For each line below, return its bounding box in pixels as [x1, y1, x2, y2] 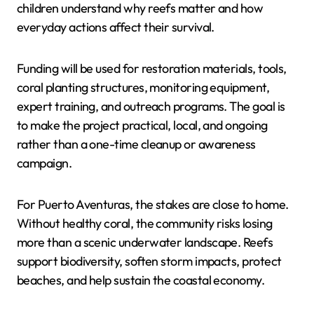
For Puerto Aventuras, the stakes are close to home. [17, 196, 289, 212]
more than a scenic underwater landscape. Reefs [17, 234, 273, 250]
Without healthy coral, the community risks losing [17, 215, 273, 231]
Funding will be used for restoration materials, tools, [17, 60, 287, 76]
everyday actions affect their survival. [17, 19, 214, 35]
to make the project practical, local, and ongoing [17, 117, 268, 133]
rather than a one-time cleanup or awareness [17, 136, 256, 152]
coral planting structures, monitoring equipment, [17, 79, 270, 95]
